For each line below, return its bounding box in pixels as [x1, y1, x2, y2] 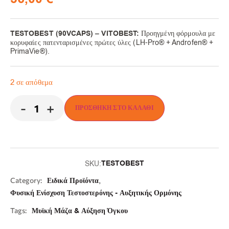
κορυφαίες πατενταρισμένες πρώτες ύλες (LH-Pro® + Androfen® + [10, 38, 213, 48]
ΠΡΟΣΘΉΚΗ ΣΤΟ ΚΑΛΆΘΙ [75, 104, 154, 113]
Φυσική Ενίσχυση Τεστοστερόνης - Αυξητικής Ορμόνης [10, 188, 181, 199]
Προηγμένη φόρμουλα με [139, 29, 216, 38]
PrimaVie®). [10, 47, 50, 56]
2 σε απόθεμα [10, 77, 53, 87]
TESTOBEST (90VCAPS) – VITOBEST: [10, 29, 140, 39]
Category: [10, 176, 42, 185]
